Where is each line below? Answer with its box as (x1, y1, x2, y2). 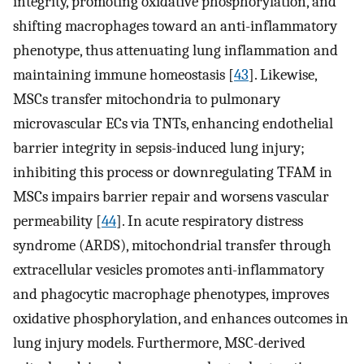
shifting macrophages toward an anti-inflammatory (13, 17, 337, 36)
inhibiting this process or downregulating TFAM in (13, 163, 332, 182)
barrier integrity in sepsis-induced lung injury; (13, 139, 305, 158)
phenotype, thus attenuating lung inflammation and (13, 41, 338, 60)
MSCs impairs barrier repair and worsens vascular (13, 188, 329, 206)
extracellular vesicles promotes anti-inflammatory (13, 261, 324, 279)
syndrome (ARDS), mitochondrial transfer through (13, 236, 331, 255)
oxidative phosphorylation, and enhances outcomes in (13, 310, 349, 328)
